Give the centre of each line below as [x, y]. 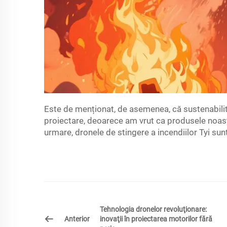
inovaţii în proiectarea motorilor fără [156, 219]
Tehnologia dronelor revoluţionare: [153, 209]
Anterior [77, 219]
